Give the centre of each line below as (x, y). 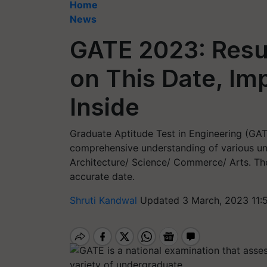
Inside (105, 107)
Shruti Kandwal (105, 200)
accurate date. (102, 176)
